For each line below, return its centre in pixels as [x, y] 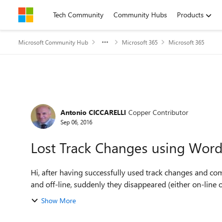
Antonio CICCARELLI [93, 112]
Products [190, 15]
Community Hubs [140, 15]
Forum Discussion [80, 101]
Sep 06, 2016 [76, 122]
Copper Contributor [158, 112]
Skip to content [51, 15]
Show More [58, 200]
